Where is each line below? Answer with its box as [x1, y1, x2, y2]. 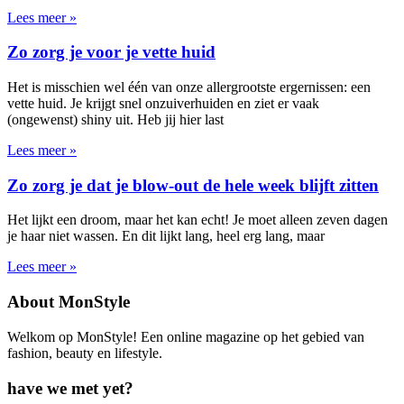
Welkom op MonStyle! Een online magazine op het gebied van [7, 328, 364, 344]
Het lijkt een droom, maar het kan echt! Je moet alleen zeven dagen [7, 212, 388, 228]
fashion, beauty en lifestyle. [7, 344, 162, 361]
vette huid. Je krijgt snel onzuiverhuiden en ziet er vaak [7, 96, 319, 111]
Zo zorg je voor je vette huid [7, 42, 216, 62]
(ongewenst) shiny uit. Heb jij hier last [7, 112, 224, 127]
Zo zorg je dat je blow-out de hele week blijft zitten [7, 175, 379, 195]
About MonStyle [7, 292, 130, 312]
